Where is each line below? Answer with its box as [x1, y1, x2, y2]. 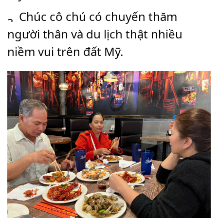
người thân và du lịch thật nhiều [7, 26, 182, 42]
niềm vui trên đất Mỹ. [7, 43, 123, 59]
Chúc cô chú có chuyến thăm [16, 8, 177, 24]
